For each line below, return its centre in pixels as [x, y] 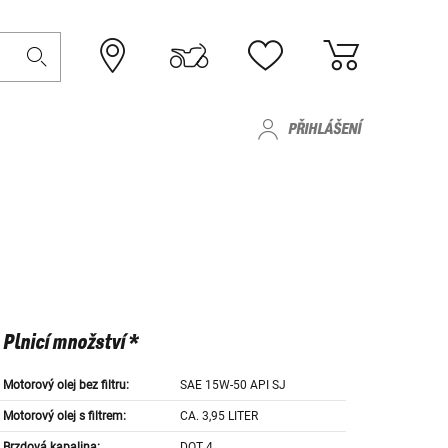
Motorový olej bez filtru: [65, 385]
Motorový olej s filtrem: [64, 416]
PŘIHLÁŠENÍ [324, 129]
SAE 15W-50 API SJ [233, 385]
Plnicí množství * [70, 343]
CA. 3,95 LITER [219, 416]
